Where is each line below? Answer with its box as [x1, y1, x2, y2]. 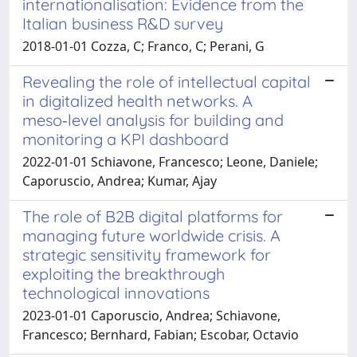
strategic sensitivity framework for [22, 244, 271, 265]
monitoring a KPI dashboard [22, 128, 229, 149]
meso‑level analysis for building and [22, 109, 284, 130]
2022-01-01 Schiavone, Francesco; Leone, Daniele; [22, 152, 318, 171]
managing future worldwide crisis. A [22, 225, 280, 245]
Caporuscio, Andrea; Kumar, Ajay [22, 171, 217, 190]
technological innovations [22, 282, 210, 303]
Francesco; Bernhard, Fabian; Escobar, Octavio [22, 325, 299, 343]
